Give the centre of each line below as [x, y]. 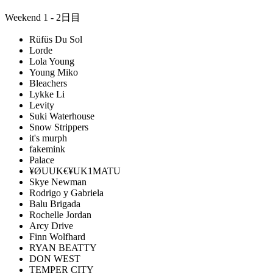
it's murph [48, 138]
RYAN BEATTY [63, 248]
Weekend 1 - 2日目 [43, 17]
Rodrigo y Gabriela [66, 193]
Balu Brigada [55, 204]
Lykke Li [47, 94]
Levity [42, 105]
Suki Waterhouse [62, 116]
